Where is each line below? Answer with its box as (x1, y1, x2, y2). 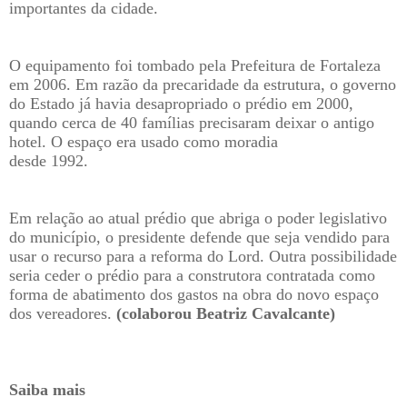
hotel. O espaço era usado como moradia (9, 133, 283, 152)
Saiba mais (9, 381, 85, 400)
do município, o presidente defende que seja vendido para (9, 228, 390, 247)
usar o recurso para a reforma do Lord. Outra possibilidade (9, 247, 397, 266)
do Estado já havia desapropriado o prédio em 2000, (9, 94, 353, 114)
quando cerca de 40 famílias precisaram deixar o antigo (9, 114, 374, 133)
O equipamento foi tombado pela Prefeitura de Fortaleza (9, 56, 381, 75)
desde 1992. (9, 152, 88, 171)
